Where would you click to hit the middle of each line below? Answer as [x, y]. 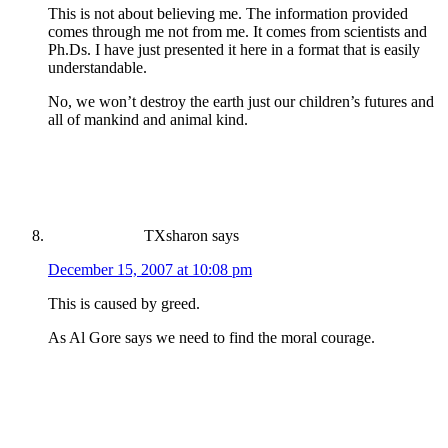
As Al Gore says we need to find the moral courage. [211, 337]
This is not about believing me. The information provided [228, 13]
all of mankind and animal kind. [148, 119]
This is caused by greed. [124, 303]
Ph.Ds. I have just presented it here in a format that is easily [234, 49]
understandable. [97, 67]
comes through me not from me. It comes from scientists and [237, 31]
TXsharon [176, 235]
